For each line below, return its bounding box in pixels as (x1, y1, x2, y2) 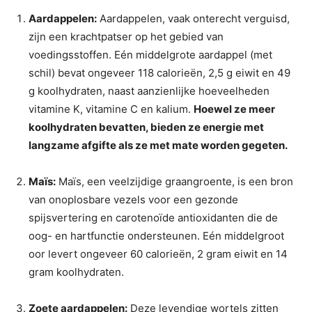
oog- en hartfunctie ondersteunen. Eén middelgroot (29, 228, 284, 242)
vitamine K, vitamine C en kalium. (29, 102, 194, 116)
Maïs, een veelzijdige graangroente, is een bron (56, 174, 293, 188)
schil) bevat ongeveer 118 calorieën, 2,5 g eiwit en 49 (29, 65, 290, 79)
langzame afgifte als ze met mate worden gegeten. (29, 138, 288, 152)
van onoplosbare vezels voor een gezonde (29, 192, 238, 206)
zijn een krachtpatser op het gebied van (29, 29, 224, 43)
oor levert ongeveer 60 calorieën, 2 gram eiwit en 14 (29, 247, 288, 260)
